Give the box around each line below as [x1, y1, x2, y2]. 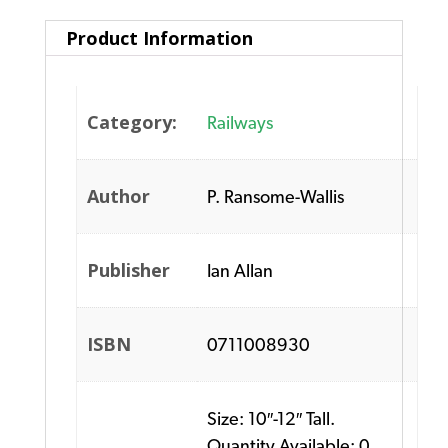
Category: [87, 110, 178, 135]
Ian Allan [207, 260, 274, 282]
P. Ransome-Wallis [207, 186, 345, 208]
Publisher [87, 258, 171, 283]
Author [87, 184, 151, 209]
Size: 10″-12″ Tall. [207, 408, 336, 430]
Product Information [65, 26, 253, 51]
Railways [207, 112, 274, 134]
